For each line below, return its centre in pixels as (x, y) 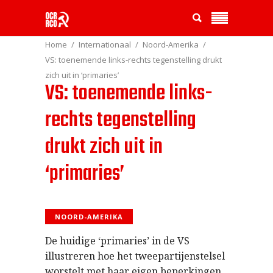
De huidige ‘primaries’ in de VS (117, 241)
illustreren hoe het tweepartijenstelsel (135, 256)
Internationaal (105, 45)
